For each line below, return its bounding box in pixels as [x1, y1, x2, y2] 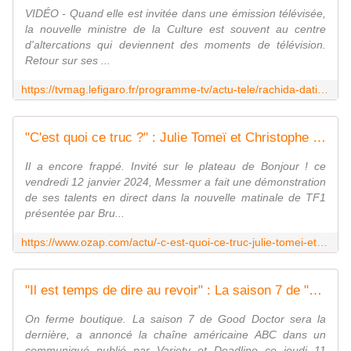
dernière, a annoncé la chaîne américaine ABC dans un [25, 328, 326, 342]
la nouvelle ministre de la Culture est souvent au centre [25, 23, 326, 36]
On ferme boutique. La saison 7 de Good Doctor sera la [25, 313, 326, 326]
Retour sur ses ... [25, 54, 110, 67]
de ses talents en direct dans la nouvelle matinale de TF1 [25, 191, 326, 204]
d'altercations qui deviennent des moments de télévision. [25, 38, 326, 52]
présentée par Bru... [25, 207, 125, 220]
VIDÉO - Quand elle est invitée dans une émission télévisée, [25, 7, 326, 20]
